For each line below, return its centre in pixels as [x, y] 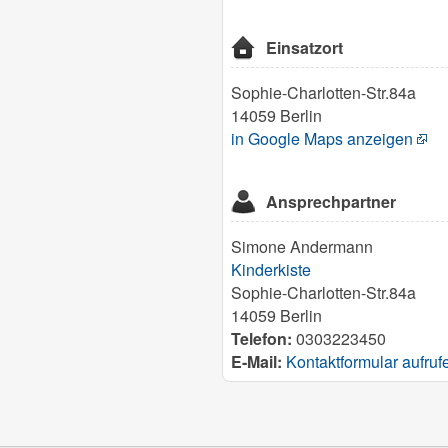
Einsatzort [305, 47]
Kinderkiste [271, 270]
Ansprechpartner [331, 202]
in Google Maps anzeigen [322, 139]
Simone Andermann [302, 247]
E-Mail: [256, 362]
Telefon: [261, 339]
